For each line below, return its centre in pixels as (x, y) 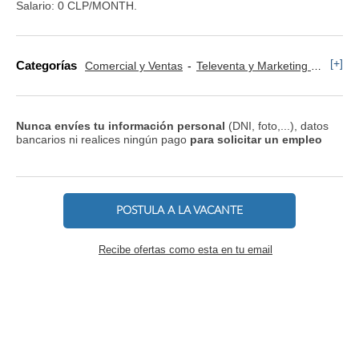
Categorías (46, 66)
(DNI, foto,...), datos (277, 125)
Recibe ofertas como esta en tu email (186, 250)
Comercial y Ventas (134, 66)
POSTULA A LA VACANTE (179, 211)
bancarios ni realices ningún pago (103, 139)
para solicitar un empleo (256, 139)
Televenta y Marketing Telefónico (254, 66)
